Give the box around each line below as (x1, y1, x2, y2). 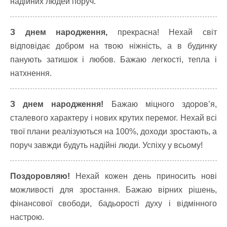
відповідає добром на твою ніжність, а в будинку (10, 42, 217, 50)
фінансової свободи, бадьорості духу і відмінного (10, 199, 217, 208)
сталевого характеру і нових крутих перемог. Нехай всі (10, 113, 217, 122)
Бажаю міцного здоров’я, (103, 100, 217, 108)
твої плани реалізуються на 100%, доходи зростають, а (10, 127, 217, 136)
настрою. (10, 213, 44, 221)
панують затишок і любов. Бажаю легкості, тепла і (10, 55, 217, 64)
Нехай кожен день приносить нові (70, 172, 217, 180)
